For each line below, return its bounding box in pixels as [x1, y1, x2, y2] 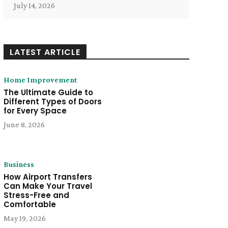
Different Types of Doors [3, 96, 102, 107]
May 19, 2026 [3, 214, 46, 223]
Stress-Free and [3, 190, 69, 201]
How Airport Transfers [3, 172, 92, 183]
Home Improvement [3, 75, 77, 84]
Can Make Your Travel [3, 181, 92, 192]
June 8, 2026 [3, 120, 45, 129]
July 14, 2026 [13, 1, 55, 10]
